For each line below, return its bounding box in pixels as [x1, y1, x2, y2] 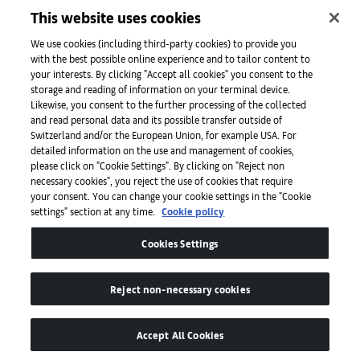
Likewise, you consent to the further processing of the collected [31, 98, 307, 110]
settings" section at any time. [31, 205, 158, 217]
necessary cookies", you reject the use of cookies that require [31, 174, 293, 186]
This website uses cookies [31, 8, 202, 27]
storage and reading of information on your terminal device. [31, 83, 291, 95]
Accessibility [13, 269, 85, 285]
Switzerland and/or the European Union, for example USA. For [31, 129, 297, 141]
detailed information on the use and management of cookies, [31, 144, 295, 156]
